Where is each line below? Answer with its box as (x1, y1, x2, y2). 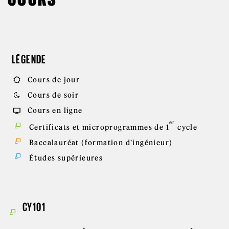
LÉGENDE (12, 53, 47, 66)
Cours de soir (25, 90, 79, 100)
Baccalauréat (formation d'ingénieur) (27, 138, 173, 147)
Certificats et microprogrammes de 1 (27, 123, 169, 132)
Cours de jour (25, 75, 80, 84)
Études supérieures (27, 153, 103, 163)
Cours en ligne (25, 106, 83, 115)
